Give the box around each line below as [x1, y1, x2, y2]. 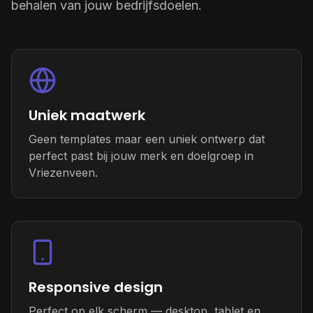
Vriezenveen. [29, 166, 98, 180]
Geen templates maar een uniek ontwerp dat [29, 132, 265, 146]
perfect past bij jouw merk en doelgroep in [29, 149, 254, 163]
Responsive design [29, 277, 163, 297]
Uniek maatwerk [29, 105, 145, 125]
